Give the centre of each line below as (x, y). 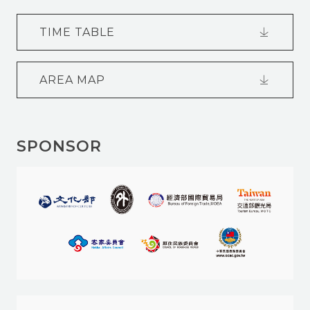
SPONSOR (59, 147)
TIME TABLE (77, 33)
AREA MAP (72, 80)
